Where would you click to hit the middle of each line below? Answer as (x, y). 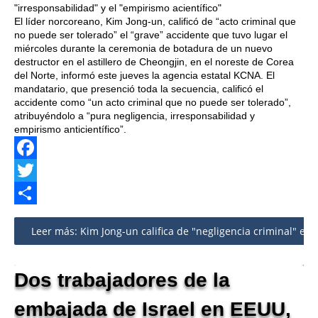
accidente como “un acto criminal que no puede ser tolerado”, (153, 102)
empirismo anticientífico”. (70, 129)
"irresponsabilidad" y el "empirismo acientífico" (118, 7)
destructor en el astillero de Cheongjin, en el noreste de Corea (154, 61)
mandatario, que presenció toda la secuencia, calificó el (139, 88)
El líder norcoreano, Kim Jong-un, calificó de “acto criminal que (155, 21)
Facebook (36, 170)
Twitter (31, 192)
